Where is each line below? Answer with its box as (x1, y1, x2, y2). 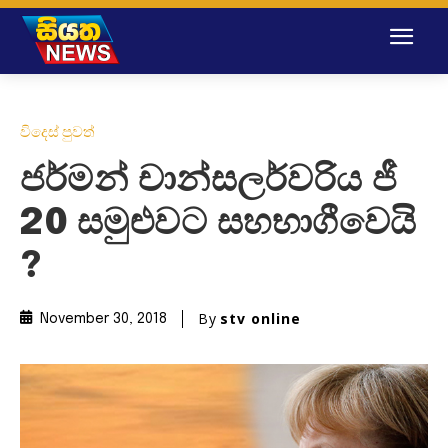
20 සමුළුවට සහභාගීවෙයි (20, 205, 417, 242)
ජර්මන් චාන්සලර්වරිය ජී (20, 162, 397, 199)
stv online (220, 308, 301, 328)
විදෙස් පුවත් (20, 121, 95, 142)
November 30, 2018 (40, 312, 167, 327)
